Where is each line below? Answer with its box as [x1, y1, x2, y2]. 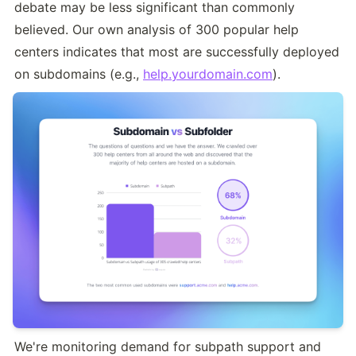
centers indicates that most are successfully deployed [14, 44, 339, 60]
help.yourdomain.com [143, 66, 273, 83]
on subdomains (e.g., [14, 66, 143, 83]
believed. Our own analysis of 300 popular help [14, 21, 299, 38]
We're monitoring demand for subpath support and [14, 338, 321, 354]
